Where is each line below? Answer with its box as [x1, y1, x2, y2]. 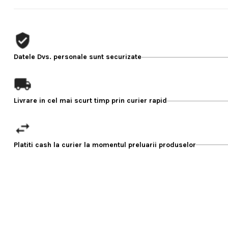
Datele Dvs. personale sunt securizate [14, 52, 142, 62]
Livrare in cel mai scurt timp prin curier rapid [14, 96, 167, 105]
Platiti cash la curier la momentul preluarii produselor [14, 140, 196, 149]
